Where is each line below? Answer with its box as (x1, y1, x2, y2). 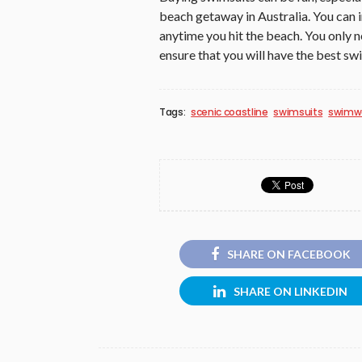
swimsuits (273, 104, 323, 119)
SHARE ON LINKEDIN (234, 284, 347, 298)
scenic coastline (191, 104, 268, 119)
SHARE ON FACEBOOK (226, 247, 351, 262)
